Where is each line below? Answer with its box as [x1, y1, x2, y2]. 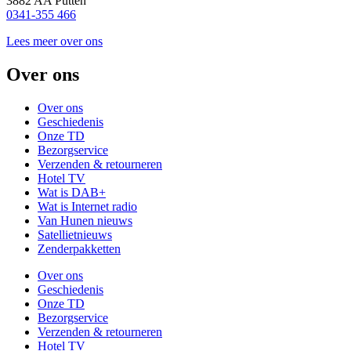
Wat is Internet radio [38, 199, 137, 213]
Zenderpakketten [38, 241, 121, 255]
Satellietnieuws [38, 227, 112, 241]
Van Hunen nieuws [38, 213, 132, 227]
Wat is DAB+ [38, 185, 106, 199]
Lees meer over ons [6, 34, 103, 48]
